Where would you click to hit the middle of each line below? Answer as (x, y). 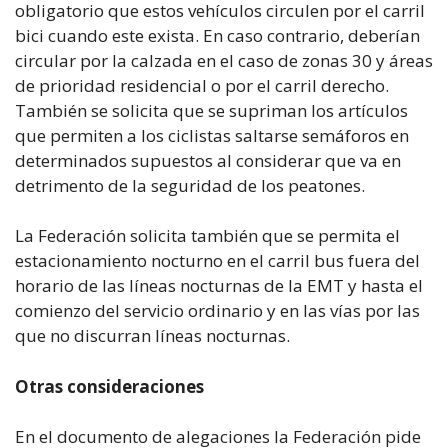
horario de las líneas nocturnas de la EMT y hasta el (219, 285)
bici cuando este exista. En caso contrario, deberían (217, 35)
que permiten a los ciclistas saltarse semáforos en (212, 135)
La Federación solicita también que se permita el (207, 235)
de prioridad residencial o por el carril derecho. (202, 85)
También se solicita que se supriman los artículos (211, 110)
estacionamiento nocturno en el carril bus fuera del (217, 260)
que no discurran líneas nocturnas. (152, 335)
